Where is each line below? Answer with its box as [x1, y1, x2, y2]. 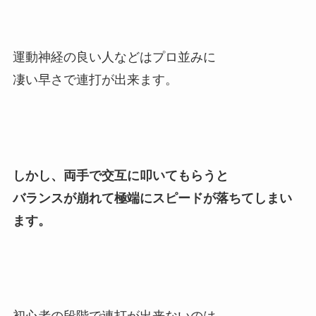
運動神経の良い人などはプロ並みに [12, 49, 216, 64]
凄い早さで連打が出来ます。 [12, 72, 178, 87]
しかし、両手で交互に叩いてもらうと [12, 168, 229, 183]
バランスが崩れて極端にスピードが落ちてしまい [12, 190, 292, 205]
